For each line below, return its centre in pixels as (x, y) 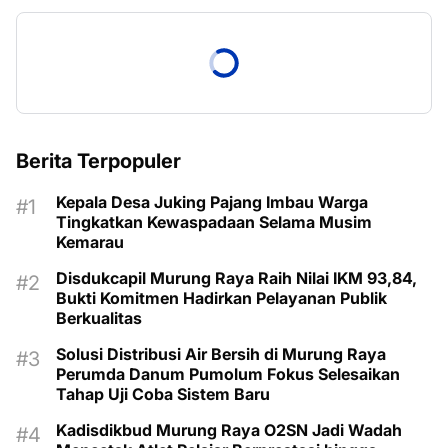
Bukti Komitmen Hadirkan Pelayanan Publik (221, 298)
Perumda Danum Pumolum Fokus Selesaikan (228, 374)
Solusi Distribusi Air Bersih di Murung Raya (221, 354)
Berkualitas (99, 318)
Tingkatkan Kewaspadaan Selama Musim (214, 222)
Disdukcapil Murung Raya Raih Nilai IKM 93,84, (236, 278)
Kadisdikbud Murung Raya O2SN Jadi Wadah (229, 430)
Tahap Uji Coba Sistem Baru (163, 394)
